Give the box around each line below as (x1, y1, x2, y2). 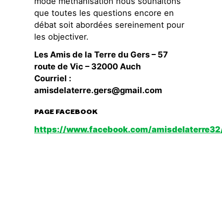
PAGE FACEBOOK (34, 108, 98, 116)
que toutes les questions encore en (34, 7, 174, 18)
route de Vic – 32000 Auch (34, 61, 141, 72)
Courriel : (34, 73, 72, 84)
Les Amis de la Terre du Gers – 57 (34, 50, 168, 60)
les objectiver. (34, 31, 89, 42)
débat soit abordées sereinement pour (34, 19, 185, 30)
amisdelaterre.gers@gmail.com (34, 85, 163, 96)
